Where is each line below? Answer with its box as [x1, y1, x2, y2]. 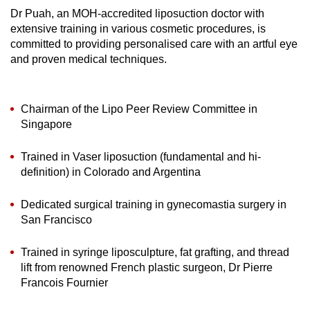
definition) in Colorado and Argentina [21, 166, 201, 178]
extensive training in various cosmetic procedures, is [10, 23, 266, 35]
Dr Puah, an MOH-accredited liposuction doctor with [10, 8, 264, 19]
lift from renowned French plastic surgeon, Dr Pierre [21, 262, 273, 273]
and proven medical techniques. [10, 53, 167, 65]
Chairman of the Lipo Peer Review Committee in [21, 103, 257, 115]
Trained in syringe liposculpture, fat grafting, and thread [21, 246, 289, 258]
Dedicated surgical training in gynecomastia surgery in [21, 199, 286, 210]
